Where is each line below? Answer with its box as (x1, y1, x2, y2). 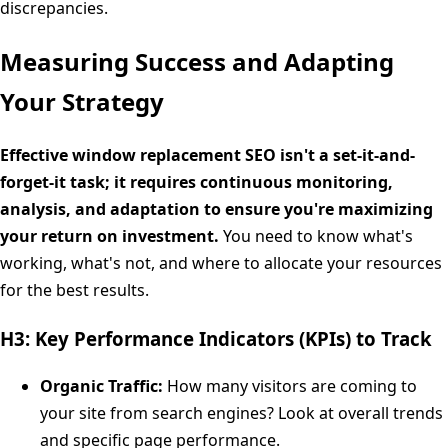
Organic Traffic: (40, 374, 163, 397)
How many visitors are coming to (163, 374, 417, 397)
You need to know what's (219, 225, 413, 248)
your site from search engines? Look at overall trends (40, 401, 443, 424)
